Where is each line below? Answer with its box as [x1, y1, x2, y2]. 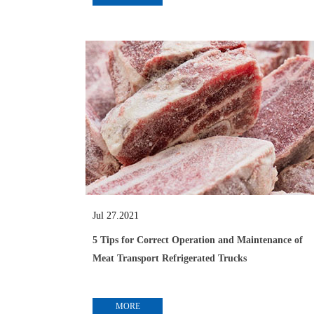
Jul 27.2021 [93, 210, 139, 221]
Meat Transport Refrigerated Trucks [93, 253, 247, 264]
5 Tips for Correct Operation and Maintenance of [93, 235, 303, 245]
